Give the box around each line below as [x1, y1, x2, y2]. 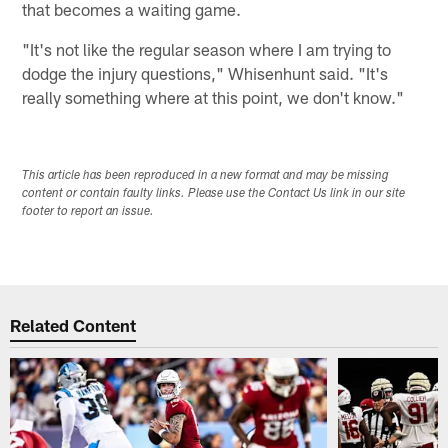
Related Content [10, 314, 137, 335]
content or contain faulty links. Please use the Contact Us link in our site [22, 188, 406, 201]
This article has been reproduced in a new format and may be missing [22, 170, 390, 183]
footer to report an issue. [22, 206, 155, 219]
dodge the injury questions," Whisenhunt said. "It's [22, 62, 389, 83]
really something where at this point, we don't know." [22, 86, 405, 107]
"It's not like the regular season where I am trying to [22, 38, 392, 59]
